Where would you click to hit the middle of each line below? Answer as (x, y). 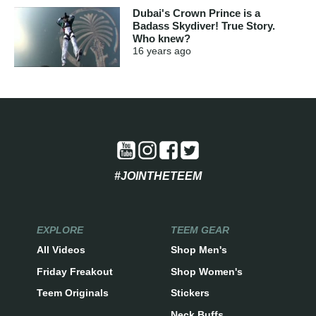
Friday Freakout (74, 271)
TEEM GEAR (200, 230)
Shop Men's (199, 250)
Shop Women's (207, 271)
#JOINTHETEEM (158, 176)
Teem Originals (72, 293)
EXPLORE (60, 230)
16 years (152, 51)
